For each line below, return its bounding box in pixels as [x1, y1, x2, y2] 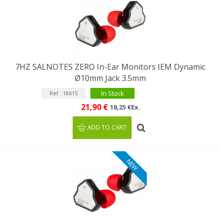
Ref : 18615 [49, 89, 78, 97]
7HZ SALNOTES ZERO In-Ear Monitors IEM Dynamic [15, 61, 205, 72]
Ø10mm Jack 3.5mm [74, 73, 146, 83]
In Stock [101, 89, 124, 98]
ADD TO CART [87, 123, 127, 132]
